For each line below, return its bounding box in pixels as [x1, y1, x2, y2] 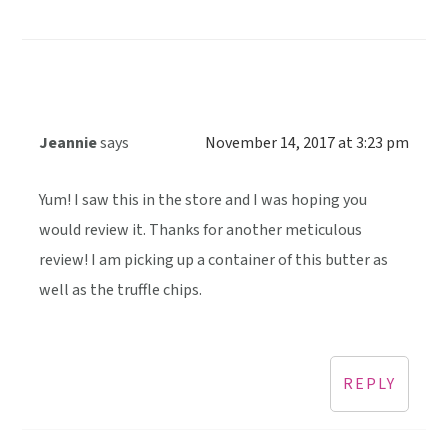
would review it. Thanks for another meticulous [39, 219, 363, 242]
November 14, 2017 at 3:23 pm [204, 132, 409, 155]
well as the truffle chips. [39, 279, 203, 302]
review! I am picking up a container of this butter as [39, 249, 389, 272]
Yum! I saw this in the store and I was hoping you [39, 189, 368, 212]
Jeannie [39, 132, 98, 155]
